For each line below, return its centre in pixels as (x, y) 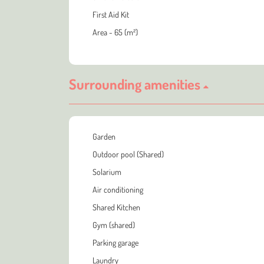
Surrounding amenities (136, 84)
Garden (104, 136)
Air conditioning (118, 189)
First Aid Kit (111, 14)
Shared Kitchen (116, 207)
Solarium (107, 171)
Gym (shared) (114, 225)
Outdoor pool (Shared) (128, 154)
